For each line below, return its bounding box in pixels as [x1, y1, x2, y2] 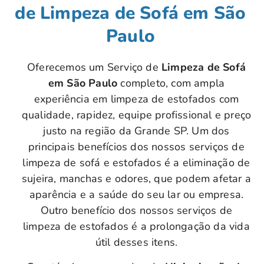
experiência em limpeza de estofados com [34, 92, 239, 107]
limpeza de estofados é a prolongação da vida [23, 219, 250, 234]
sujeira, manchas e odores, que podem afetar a [21, 171, 251, 186]
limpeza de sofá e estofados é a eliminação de [22, 156, 250, 170]
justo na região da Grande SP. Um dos [43, 124, 230, 138]
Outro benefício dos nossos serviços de [40, 203, 233, 218]
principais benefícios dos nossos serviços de [28, 140, 245, 154]
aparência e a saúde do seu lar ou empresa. [29, 187, 244, 202]
